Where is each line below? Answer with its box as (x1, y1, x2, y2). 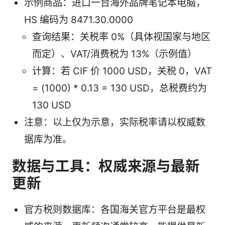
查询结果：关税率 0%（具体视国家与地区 (32, 31, 210, 43)
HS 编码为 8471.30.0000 (24, 14, 133, 26)
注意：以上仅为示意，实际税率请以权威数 (24, 117, 205, 129)
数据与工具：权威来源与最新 (12, 157, 200, 175)
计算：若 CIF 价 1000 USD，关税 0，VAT (32, 65, 212, 77)
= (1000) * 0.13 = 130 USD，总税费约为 (32, 82, 207, 94)
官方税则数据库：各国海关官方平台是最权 (24, 204, 205, 216)
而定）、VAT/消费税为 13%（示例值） (32, 48, 197, 60)
